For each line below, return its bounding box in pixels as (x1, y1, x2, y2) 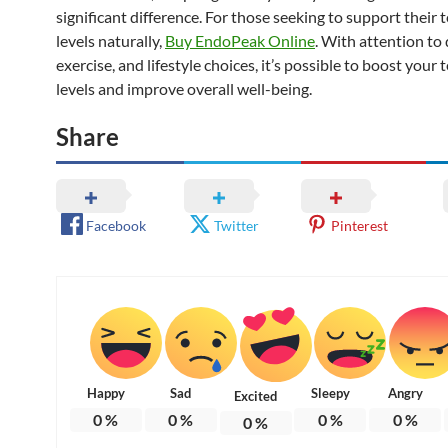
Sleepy (310, 384, 350, 401)
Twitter (214, 216, 260, 234)
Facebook (86, 216, 146, 234)
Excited (234, 387, 278, 404)
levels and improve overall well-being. (56, 78, 312, 98)
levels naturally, (56, 30, 165, 50)
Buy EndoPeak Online (165, 30, 315, 50)
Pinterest (330, 216, 388, 234)
